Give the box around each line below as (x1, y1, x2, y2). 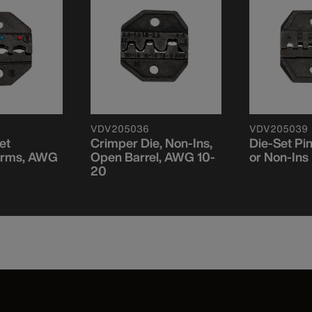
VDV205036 (91, 120, 149, 136)
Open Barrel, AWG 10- (91, 147, 215, 166)
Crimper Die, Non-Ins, (91, 133, 212, 152)
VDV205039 (249, 120, 308, 136)
